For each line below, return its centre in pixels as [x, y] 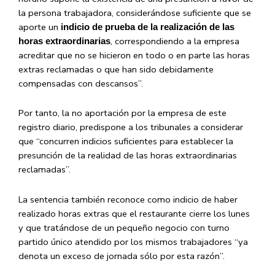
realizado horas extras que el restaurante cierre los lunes [134, 213]
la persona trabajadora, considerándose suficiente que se [135, 13]
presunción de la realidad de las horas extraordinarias [128, 156]
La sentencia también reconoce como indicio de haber [128, 199]
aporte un [40, 27]
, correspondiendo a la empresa [175, 41]
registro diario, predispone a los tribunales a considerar [131, 127]
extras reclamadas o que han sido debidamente [116, 69]
